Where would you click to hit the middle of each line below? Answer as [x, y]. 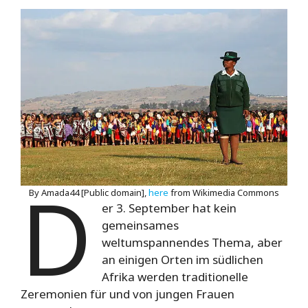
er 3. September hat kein [169, 208]
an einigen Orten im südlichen [183, 259]
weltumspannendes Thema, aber [192, 242]
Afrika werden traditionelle [175, 276]
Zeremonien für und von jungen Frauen [128, 294]
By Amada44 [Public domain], [89, 192]
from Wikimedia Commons [224, 192]
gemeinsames [141, 225]
